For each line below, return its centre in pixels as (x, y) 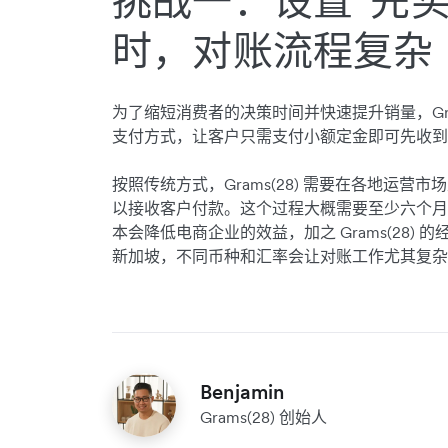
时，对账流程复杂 (273, 50)
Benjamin (242, 392)
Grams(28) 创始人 (263, 417)
